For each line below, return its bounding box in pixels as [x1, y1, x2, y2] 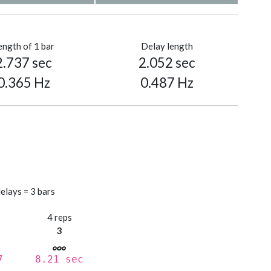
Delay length [140, 41, 193, 52]
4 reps [47, 212, 72, 223]
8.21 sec [35, 253, 84, 266]
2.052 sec [138, 54, 195, 71]
